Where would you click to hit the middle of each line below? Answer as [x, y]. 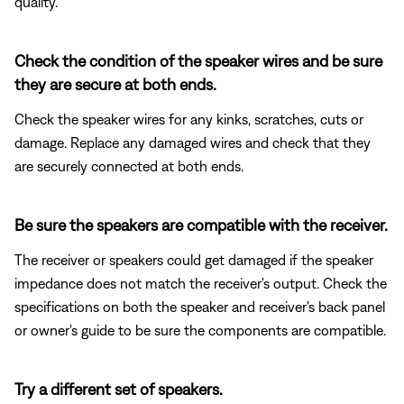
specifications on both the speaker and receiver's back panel [200, 306]
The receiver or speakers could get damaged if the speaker [194, 259]
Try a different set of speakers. [119, 389]
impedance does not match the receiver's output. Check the [201, 283]
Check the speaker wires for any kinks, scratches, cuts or [189, 119]
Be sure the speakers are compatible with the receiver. [201, 225]
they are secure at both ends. [115, 84]
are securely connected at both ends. [129, 165]
